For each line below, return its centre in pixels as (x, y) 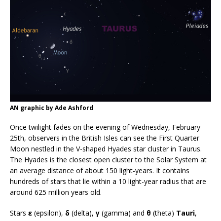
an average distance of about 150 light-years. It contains (100, 170)
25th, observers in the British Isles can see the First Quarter (105, 138)
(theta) (164, 213)
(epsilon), (49, 213)
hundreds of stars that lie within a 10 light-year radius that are (108, 181)
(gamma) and (123, 213)
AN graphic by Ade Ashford (52, 108)
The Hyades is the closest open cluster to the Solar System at (108, 159)
